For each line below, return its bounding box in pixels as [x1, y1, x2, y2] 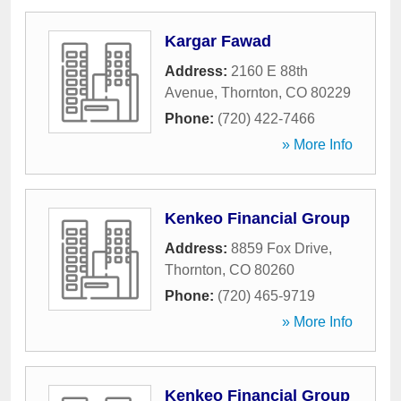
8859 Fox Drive [231, 241, 328, 256]
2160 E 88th [231, 64, 308, 79]
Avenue [165, 85, 214, 100]
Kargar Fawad [165, 32, 271, 50]
